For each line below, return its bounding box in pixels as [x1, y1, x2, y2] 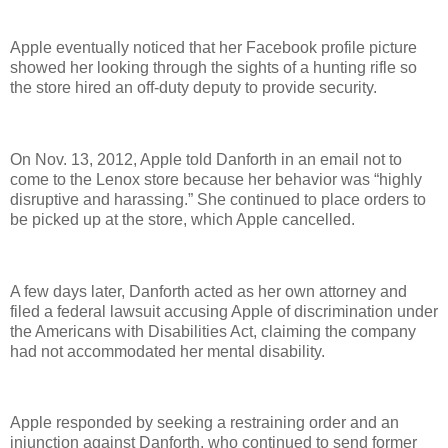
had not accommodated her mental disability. [10, 342, 325, 360]
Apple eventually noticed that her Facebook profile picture [10, 39, 417, 57]
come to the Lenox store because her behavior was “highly [10, 171, 422, 188]
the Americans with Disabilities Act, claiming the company [10, 322, 416, 340]
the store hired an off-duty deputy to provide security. [10, 79, 377, 97]
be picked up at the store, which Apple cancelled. [10, 211, 355, 228]
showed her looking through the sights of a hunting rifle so [10, 59, 417, 77]
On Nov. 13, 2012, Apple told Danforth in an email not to [10, 151, 402, 168]
